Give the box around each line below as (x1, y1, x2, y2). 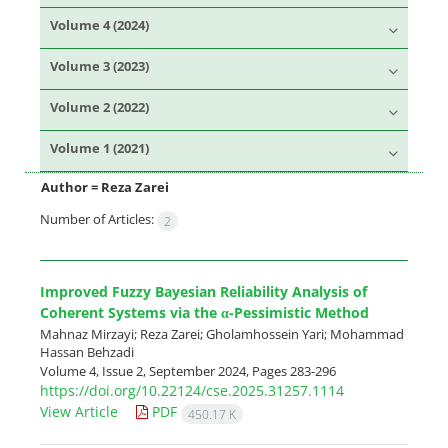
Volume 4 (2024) (50, 16, 149, 34)
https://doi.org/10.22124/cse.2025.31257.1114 (40, 381, 344, 401)
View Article (40, 402, 118, 422)
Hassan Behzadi (40, 342, 134, 361)
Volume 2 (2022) (50, 98, 149, 116)
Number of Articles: (40, 210, 157, 228)
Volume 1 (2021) (50, 139, 149, 157)
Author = (41, 178, 101, 196)
